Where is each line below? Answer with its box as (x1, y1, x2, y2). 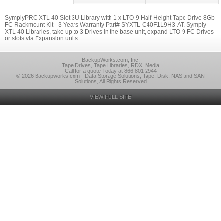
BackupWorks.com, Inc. (81, 57, 140, 63)
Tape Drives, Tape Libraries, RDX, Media (62, 62, 159, 68)
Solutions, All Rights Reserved (74, 78, 147, 84)
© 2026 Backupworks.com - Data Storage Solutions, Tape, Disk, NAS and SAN (16, 73, 205, 79)
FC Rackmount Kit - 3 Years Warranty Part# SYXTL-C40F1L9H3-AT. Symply (5, 21, 206, 28)
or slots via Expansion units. (5, 35, 79, 42)
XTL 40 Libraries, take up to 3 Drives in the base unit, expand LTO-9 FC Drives (5, 28, 214, 35)
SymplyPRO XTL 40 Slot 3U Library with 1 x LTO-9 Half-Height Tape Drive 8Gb (5, 14, 215, 21)
